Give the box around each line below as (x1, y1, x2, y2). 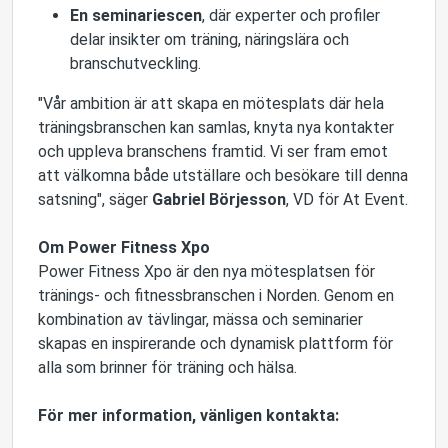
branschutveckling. (70, 54, 205, 73)
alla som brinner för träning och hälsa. (38, 358, 301, 377)
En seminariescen (70, 6, 202, 25)
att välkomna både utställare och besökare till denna (38, 166, 408, 185)
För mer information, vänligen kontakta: (38, 406, 339, 425)
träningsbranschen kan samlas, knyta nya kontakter (38, 118, 394, 137)
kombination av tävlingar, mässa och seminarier (38, 310, 363, 329)
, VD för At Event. (286, 190, 408, 209)
